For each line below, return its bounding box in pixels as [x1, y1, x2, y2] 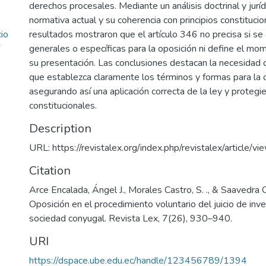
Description [29, 121, 91, 137]
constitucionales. [29, 99, 97, 112]
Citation [29, 163, 71, 179]
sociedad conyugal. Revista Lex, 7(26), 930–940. [29, 212, 232, 225]
